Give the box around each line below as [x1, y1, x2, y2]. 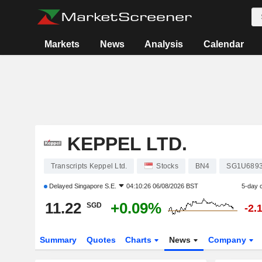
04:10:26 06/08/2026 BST [126, 182, 198, 189]
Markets [44, 39, 80, 49]
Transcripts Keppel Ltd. [50, 162, 127, 170]
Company [208, 235, 249, 244]
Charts [125, 235, 154, 244]
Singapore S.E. [74, 182, 116, 189]
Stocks [156, 162, 178, 170]
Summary [39, 235, 77, 244]
